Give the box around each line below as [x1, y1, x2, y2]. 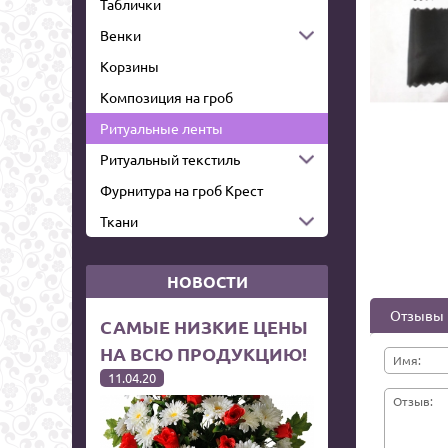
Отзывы [390, 305, 444, 324]
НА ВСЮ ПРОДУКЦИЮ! [100, 341, 307, 365]
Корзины [100, 57, 159, 76]
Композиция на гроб [100, 88, 233, 107]
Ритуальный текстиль [100, 150, 240, 169]
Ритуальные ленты [100, 119, 223, 138]
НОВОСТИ [166, 270, 248, 292]
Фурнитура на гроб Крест [100, 181, 263, 200]
